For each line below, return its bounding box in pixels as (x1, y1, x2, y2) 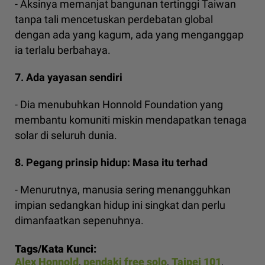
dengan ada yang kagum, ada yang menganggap (15, 28, 244, 41)
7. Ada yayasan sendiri (15, 71, 122, 84)
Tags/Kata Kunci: (15, 243, 96, 256)
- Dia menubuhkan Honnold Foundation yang (15, 98, 223, 111)
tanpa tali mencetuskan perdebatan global (15, 13, 213, 26)
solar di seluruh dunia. (15, 129, 117, 142)
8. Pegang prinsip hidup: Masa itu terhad (15, 156, 208, 169)
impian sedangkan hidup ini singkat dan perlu (15, 199, 225, 212)
